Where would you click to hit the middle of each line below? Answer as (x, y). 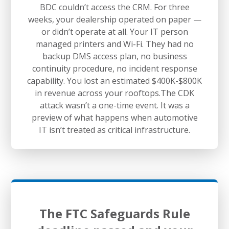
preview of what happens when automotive (114, 117)
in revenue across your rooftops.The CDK (114, 93)
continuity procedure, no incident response (114, 68)
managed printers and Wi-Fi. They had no (114, 44)
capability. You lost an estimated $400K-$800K (114, 81)
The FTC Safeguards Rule (114, 213)
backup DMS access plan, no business (114, 56)
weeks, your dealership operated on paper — (114, 19)
